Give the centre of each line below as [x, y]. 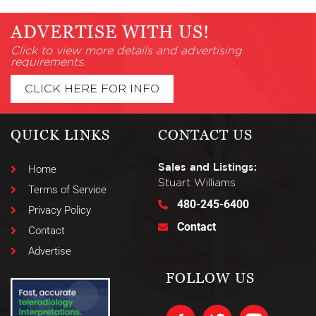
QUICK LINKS [60, 135]
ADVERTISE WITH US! [110, 32]
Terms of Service [67, 190]
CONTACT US [205, 135]
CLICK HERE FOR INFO [92, 89]
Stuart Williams [197, 183]
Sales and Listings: [207, 167]
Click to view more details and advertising [126, 51]
